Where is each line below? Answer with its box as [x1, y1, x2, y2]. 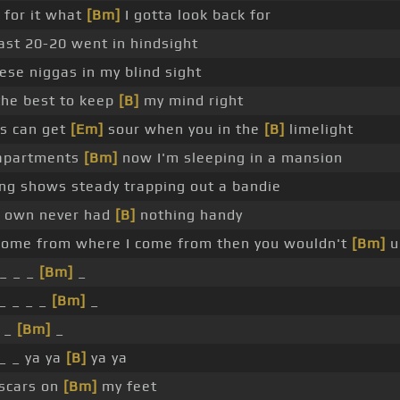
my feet [97, 378, 157, 396]
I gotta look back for [121, 6, 271, 24]
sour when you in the [104, 121, 264, 138]
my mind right [139, 92, 244, 110]
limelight [285, 121, 354, 138]
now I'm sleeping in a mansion [118, 149, 343, 167]
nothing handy [136, 206, 243, 224]
